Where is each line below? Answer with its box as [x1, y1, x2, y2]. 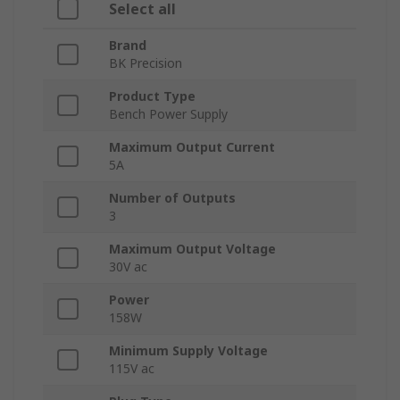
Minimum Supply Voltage [109, 342, 268, 360]
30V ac [109, 258, 147, 276]
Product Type [109, 87, 196, 105]
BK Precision [109, 54, 182, 72]
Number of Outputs [109, 189, 236, 207]
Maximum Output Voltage [109, 240, 276, 258]
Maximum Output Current [109, 138, 275, 156]
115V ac [109, 360, 154, 378]
